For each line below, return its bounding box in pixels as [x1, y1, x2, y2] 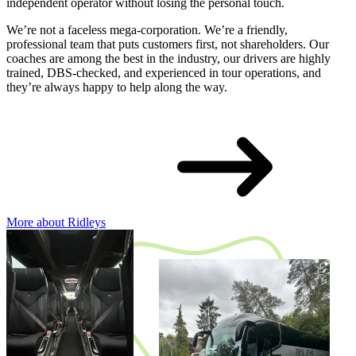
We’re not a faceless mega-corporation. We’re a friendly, [6, 23, 288, 37]
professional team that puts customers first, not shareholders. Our [6, 37, 329, 52]
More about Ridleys [6, 215, 106, 230]
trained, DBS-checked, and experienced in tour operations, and [6, 66, 321, 80]
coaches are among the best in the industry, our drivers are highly [6, 52, 331, 66]
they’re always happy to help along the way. [6, 80, 227, 95]
